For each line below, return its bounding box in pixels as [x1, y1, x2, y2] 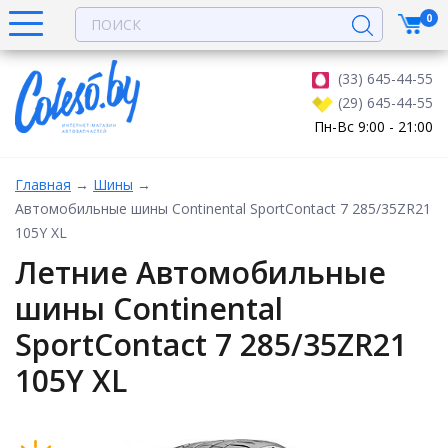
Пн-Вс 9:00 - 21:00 [314, 117, 433, 136]
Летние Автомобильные [15, 251, 386, 293]
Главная [15, 174, 71, 194]
